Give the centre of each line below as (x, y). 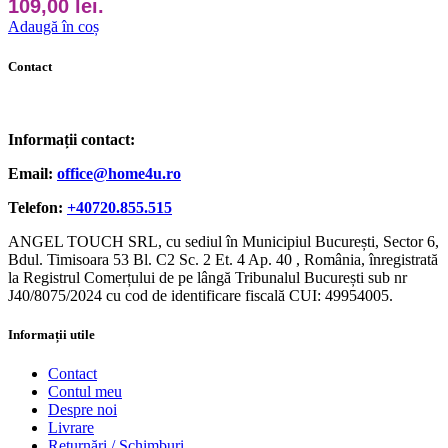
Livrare (71, 428)
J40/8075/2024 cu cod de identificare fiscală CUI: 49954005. (200, 295)
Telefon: (37, 207)
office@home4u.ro (119, 173)
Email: (32, 173)
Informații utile (51, 334)
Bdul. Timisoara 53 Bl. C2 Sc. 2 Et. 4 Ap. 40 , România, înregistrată (223, 259)
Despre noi (82, 410)
